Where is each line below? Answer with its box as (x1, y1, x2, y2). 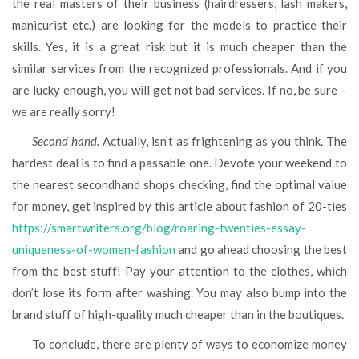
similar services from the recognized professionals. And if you (12, 60, 347, 75)
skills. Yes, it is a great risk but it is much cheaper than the (12, 38, 347, 54)
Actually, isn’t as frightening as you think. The (99, 133, 347, 148)
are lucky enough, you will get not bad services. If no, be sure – (12, 82, 347, 97)
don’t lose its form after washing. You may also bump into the (12, 284, 347, 300)
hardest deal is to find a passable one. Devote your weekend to (12, 155, 347, 170)
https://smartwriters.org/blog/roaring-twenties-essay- (12, 220, 306, 235)
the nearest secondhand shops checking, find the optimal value (12, 176, 347, 192)
